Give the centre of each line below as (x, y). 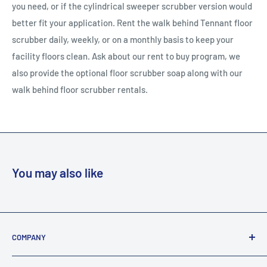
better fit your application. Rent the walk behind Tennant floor (132, 22)
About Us (30, 260)
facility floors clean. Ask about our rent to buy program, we (126, 56)
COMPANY (29, 237)
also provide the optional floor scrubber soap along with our (127, 72)
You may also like (58, 173)
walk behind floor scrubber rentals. (80, 89)
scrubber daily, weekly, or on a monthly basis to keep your (123, 39)
